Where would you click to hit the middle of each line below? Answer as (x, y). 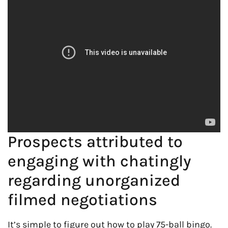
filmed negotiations (82, 199)
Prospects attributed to (95, 141)
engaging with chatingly (99, 161)
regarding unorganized (94, 180)
